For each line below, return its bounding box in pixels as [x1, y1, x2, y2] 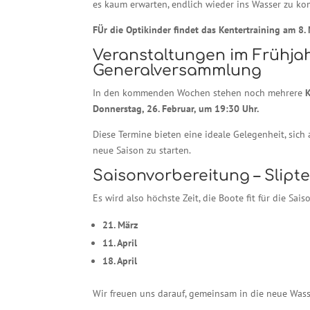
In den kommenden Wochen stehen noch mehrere [93, 86, 306, 100]
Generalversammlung [93, 62, 262, 80]
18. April [102, 255, 138, 268]
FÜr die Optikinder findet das [93, 24, 217, 37]
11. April [102, 237, 138, 250]
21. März [102, 219, 138, 232]
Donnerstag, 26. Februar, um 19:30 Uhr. [93, 102, 259, 116]
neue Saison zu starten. [93, 144, 192, 157]
